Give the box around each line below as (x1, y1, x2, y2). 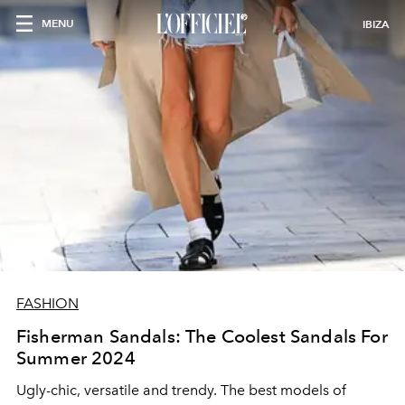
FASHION (16, 295, 79, 312)
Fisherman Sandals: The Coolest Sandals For (16, 325, 388, 347)
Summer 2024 (16, 347, 136, 369)
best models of (249, 381, 346, 399)
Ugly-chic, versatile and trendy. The (16, 381, 249, 399)
